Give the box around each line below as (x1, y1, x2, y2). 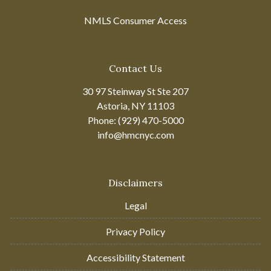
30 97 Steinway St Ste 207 (82, 85, 189, 97)
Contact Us (109, 62, 162, 74)
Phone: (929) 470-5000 (87, 114, 184, 126)
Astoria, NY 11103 (97, 99, 174, 111)
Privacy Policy (106, 225, 165, 237)
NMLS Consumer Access (84, 14, 187, 26)
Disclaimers (108, 176, 163, 189)
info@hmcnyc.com (97, 128, 174, 140)
